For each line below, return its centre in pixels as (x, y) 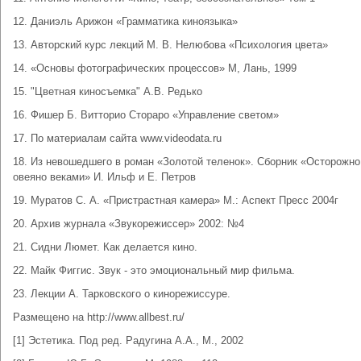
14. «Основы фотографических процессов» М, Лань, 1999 (155, 68)
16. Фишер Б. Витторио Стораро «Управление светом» (146, 115)
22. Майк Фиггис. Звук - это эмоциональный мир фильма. (154, 270)
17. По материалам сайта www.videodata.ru (117, 138)
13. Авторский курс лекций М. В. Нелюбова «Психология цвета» (170, 45)
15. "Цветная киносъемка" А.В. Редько (108, 91)
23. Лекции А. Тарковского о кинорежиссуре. (122, 294)
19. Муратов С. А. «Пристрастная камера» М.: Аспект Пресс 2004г (176, 200)
